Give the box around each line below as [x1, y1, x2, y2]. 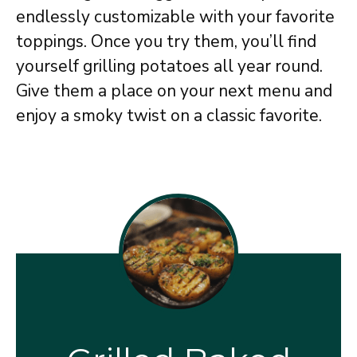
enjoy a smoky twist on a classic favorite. [16, 104, 322, 127]
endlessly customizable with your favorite [16, 5, 335, 28]
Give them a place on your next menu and [16, 79, 332, 102]
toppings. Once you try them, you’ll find [16, 29, 316, 53]
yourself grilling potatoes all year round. [16, 54, 323, 77]
